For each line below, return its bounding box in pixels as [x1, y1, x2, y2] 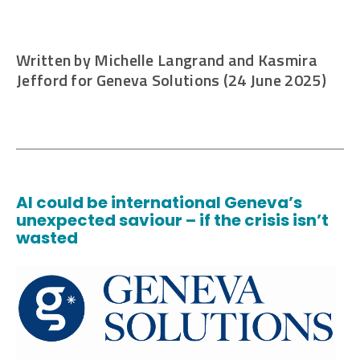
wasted [16, 227, 78, 250]
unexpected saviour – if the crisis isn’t [16, 209, 329, 232]
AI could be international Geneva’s [16, 191, 302, 215]
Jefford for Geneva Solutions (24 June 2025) [16, 67, 326, 93]
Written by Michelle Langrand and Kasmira [16, 47, 317, 73]
